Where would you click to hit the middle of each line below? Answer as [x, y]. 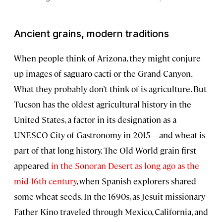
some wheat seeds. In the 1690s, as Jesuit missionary [110, 196]
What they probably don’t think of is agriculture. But [110, 88]
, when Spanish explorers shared [136, 181]
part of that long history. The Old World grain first [105, 150]
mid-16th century [45, 181]
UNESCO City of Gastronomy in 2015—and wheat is [110, 135]
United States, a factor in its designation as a [95, 119]
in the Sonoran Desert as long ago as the [124, 165]
